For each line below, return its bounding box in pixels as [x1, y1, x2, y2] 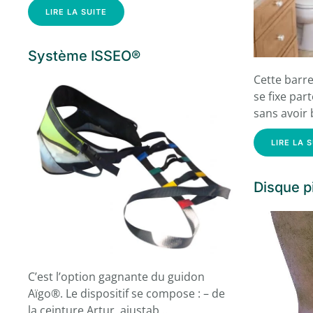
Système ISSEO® [28, 48, 140, 65]
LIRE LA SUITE [45, 6, 107, 17]
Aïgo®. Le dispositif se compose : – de [28, 286, 225, 302]
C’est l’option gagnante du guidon [28, 269, 205, 285]
